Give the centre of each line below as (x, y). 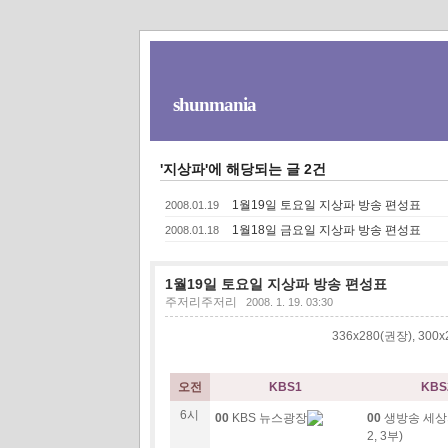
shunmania (214, 104)
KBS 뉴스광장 (267, 417)
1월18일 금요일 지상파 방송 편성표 (326, 229)
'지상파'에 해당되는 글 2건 (242, 168)
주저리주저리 (200, 301)
